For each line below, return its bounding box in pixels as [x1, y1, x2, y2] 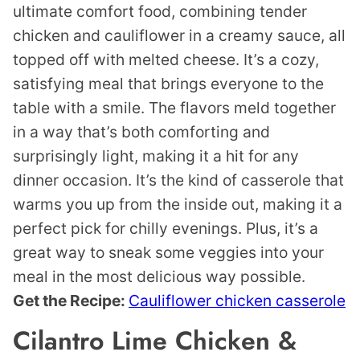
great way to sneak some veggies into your [13, 243, 324, 263]
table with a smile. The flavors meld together [13, 98, 336, 118]
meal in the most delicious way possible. [13, 267, 305, 287]
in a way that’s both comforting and [13, 122, 270, 142]
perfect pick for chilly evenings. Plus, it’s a [13, 219, 318, 239]
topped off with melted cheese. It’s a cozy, [13, 50, 319, 70]
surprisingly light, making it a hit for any [13, 146, 299, 166]
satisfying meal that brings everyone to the [13, 74, 324, 94]
